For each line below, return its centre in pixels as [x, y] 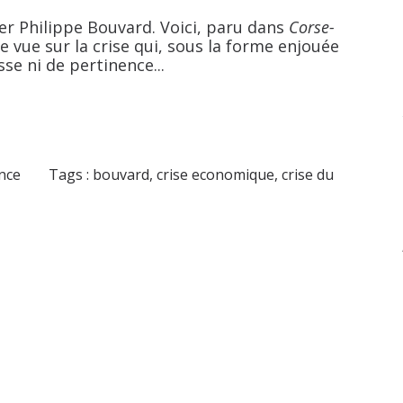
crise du [308, 175]
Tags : [71, 175]
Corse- [312, 27]
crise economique [216, 175]
